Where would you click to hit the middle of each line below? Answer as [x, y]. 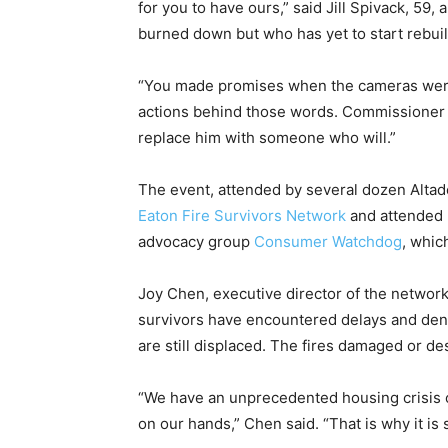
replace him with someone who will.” [267, 137]
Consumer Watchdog [328, 241]
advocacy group [196, 241]
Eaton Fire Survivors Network [242, 215]
